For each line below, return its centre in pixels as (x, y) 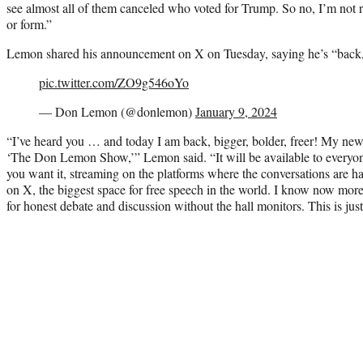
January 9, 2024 (236, 111)
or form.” (29, 23)
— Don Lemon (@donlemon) (117, 111)
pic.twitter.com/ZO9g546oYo (114, 82)
